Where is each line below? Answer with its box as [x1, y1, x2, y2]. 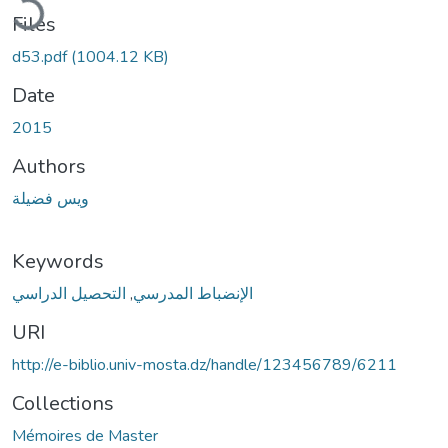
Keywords [12, 247, 104, 275]
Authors [12, 152, 86, 180]
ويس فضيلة [12, 187, 89, 210]
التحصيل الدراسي [12, 282, 126, 305]
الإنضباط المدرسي [133, 282, 253, 305]
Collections [12, 389, 114, 417]
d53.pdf [12, 45, 71, 68]
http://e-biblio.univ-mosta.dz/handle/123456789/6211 [12, 353, 397, 376]
